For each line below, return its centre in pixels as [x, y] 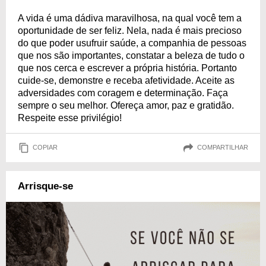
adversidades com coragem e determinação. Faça [123, 93]
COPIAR [45, 148]
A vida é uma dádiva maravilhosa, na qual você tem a [130, 18]
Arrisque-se [45, 186]
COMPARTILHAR [223, 148]
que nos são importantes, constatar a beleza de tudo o [131, 55]
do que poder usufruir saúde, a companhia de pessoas [132, 43]
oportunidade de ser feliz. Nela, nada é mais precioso [130, 30]
